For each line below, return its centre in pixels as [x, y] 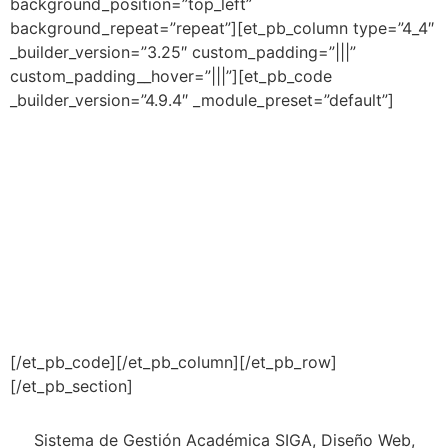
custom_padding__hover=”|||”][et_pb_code [171, 76]
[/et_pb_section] [71, 386]
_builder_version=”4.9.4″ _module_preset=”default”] [202, 100]
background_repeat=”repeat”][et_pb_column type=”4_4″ [222, 28]
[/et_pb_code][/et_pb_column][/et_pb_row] [173, 362]
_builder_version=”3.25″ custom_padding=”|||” [183, 52]
